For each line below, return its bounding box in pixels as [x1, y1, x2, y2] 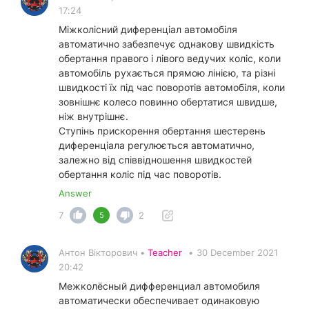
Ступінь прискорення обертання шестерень [59, 125, 266, 137]
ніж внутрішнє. [59, 110, 128, 123]
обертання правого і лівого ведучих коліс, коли [59, 52, 281, 65]
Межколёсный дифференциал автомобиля [59, 280, 260, 292]
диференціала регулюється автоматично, [59, 139, 255, 152]
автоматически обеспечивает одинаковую [59, 295, 259, 307]
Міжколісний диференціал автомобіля [59, 23, 237, 36]
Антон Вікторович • [59, 247, 148, 259]
